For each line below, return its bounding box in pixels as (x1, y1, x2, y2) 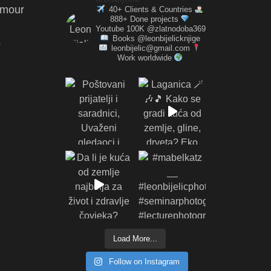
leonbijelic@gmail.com (108, 44, 190, 53)
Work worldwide (117, 53, 174, 62)
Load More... (113, 233, 158, 243)
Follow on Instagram (109, 256, 180, 266)
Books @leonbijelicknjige (110, 34, 201, 43)
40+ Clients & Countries (106, 5, 192, 14)
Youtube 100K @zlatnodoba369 (95, 24, 206, 33)
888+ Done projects (110, 15, 179, 24)
